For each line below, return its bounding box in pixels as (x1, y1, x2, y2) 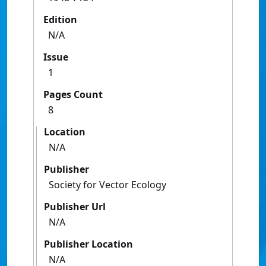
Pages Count (43, 88, 103, 102)
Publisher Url (44, 200, 106, 214)
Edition (43, 13, 77, 27)
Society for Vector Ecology (49, 178, 166, 192)
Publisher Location (44, 237, 133, 251)
